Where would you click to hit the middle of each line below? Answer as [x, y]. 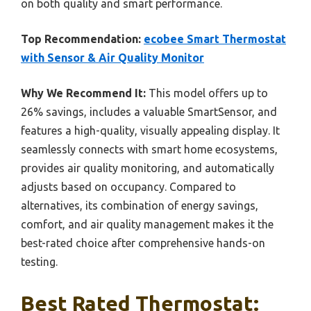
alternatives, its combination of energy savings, [140, 205]
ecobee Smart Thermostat [215, 39]
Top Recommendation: [81, 39]
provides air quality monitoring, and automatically [148, 168]
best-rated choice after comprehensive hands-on [143, 243]
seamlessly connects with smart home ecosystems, [149, 149]
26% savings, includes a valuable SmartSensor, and [149, 112]
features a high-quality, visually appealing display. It [150, 131]
